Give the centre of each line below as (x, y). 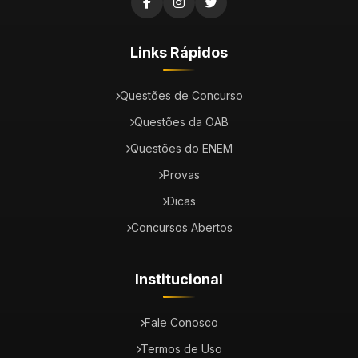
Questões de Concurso (181, 95)
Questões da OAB (181, 122)
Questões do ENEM (181, 148)
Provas (181, 175)
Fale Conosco (181, 322)
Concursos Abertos (181, 227)
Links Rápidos (179, 52)
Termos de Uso (181, 349)
